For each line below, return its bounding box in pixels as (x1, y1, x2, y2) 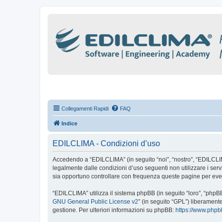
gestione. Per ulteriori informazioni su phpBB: (53, 207, 175, 214)
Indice (61, 120, 77, 126)
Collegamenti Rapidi (61, 106, 109, 111)
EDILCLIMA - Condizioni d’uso (53, 139, 160, 148)
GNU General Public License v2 (53, 198, 138, 205)
